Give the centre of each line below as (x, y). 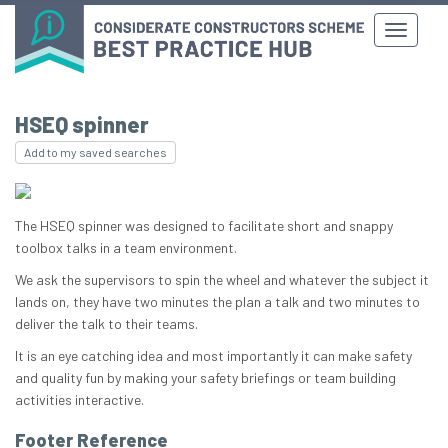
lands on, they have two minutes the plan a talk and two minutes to (217, 302)
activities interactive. (79, 400)
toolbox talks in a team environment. (126, 248)
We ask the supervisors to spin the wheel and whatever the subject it (222, 280)
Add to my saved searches (95, 152)
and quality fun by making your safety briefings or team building (205, 378)
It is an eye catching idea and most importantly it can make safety (213, 356)
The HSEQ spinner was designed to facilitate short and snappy (204, 226)
